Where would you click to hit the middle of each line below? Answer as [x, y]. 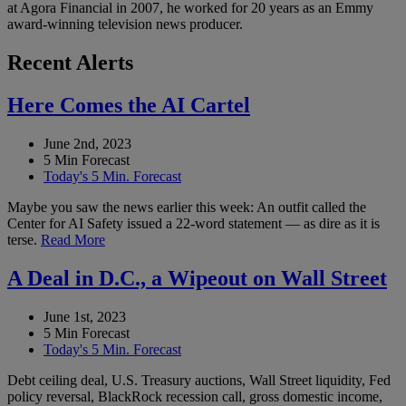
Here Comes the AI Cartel [129, 106]
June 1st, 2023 [85, 316]
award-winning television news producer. [125, 24]
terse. [24, 240]
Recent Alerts [70, 63]
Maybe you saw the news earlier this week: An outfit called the [187, 208]
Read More [73, 240]
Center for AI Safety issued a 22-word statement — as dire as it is [193, 224]
